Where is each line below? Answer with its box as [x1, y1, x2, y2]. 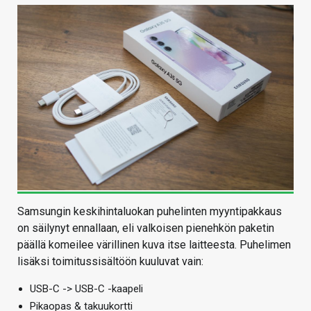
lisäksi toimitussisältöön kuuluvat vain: [17, 254, 203, 268]
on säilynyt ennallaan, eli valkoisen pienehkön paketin [17, 221, 274, 235]
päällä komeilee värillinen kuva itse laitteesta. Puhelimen [17, 237, 291, 251]
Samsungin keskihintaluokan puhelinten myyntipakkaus [17, 204, 282, 218]
